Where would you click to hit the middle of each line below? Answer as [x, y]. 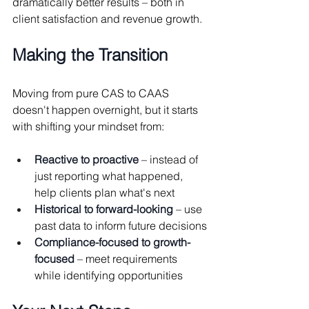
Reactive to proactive [87, 159]
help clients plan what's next [104, 192]
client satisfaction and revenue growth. [107, 18]
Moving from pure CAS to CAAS [92, 93]
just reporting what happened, [110, 176]
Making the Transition [90, 54]
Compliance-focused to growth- [112, 242]
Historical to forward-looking [104, 209]
